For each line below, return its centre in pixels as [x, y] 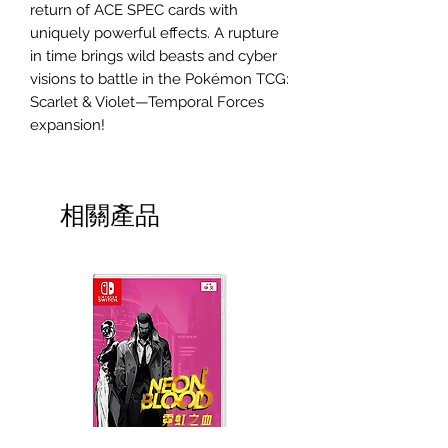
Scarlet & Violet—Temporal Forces [147, 102]
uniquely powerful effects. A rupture [154, 33]
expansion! [67, 125]
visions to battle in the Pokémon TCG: [159, 79]
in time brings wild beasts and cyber [153, 56]
